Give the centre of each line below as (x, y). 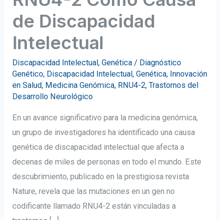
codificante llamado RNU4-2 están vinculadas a (94, 206)
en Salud (27, 85)
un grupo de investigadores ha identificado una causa (104, 132)
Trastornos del (174, 85)
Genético (28, 74)
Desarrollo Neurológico (53, 97)
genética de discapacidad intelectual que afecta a (98, 147)
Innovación (189, 74)
